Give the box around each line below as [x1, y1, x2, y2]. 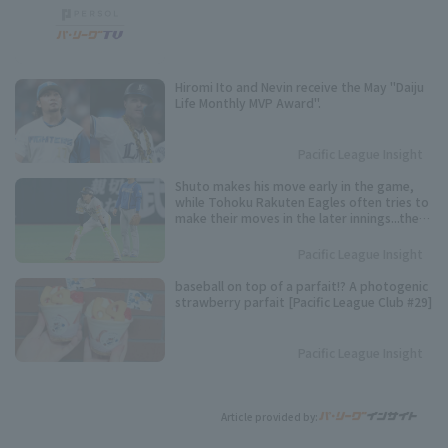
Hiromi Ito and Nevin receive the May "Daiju [175, 77, 424, 95]
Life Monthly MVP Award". [175, 93, 321, 111]
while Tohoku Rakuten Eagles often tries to [175, 193, 429, 211]
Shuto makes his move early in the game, [175, 177, 414, 195]
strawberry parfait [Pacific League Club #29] [175, 292, 432, 310]
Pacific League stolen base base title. [175, 257, 390, 275]
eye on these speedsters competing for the [175, 241, 430, 259]
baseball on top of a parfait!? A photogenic [175, 276, 428, 294]
